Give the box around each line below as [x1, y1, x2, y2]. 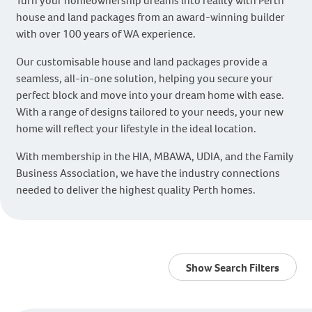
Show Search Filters [185, 260, 279, 275]
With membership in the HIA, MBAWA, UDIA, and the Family [15, 149, 294, 164]
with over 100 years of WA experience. [15, 26, 196, 41]
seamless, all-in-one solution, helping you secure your [15, 71, 273, 86]
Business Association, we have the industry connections [15, 166, 280, 180]
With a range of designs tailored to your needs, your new [15, 104, 283, 119]
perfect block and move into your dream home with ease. [15, 88, 284, 102]
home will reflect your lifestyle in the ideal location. [15, 121, 256, 136]
